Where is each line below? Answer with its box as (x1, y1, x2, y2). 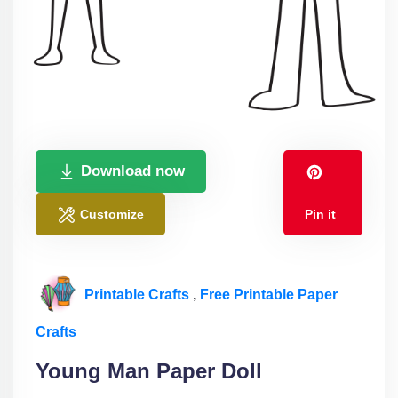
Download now (81, 162, 185, 179)
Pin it (305, 206, 337, 221)
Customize (80, 206, 144, 221)
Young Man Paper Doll (36, 358, 262, 383)
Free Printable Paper (200, 286, 338, 302)
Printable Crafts (84, 286, 193, 302)
